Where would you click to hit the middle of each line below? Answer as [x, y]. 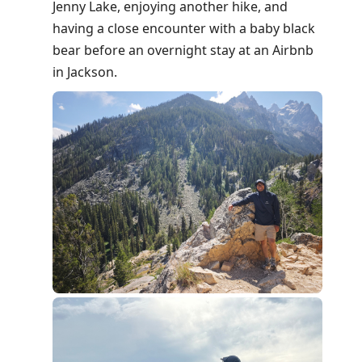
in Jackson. [85, 72]
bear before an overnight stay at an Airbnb [183, 50]
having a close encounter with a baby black [184, 28]
